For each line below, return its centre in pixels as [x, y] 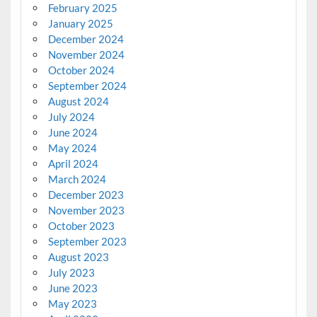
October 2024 [81, 70]
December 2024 [86, 39]
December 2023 [86, 195]
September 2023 [87, 242]
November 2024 [86, 55]
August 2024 [78, 102]
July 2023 [71, 273]
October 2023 [81, 226]
